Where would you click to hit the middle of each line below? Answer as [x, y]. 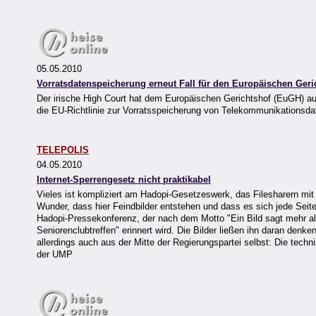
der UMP [55, 255]
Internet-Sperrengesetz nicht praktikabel [124, 180]
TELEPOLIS [63, 150]
